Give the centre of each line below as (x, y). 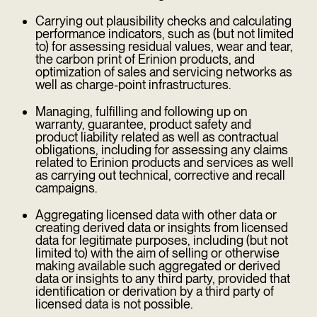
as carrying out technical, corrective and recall (160, 175)
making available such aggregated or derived (158, 266)
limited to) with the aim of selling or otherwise (157, 253)
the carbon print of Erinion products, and (145, 59)
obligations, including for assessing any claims (162, 150)
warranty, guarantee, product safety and (143, 124)
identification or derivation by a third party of (155, 291)
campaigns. (66, 188)
